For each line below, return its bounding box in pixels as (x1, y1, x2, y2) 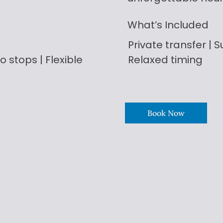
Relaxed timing (127, 53, 203, 67)
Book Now (147, 108, 185, 118)
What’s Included (127, 18, 209, 32)
